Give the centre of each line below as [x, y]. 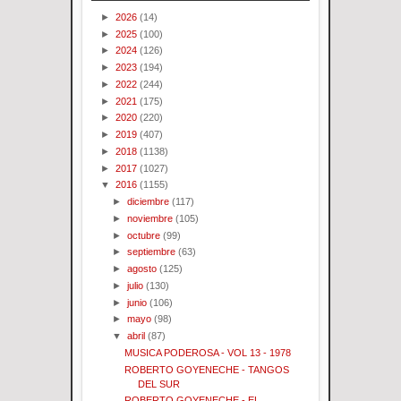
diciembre [149, 202]
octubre [144, 235]
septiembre [152, 252]
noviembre [150, 218]
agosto [142, 269]
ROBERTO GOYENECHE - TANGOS [207, 369]
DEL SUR [159, 384]
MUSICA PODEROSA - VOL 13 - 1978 [208, 352]
